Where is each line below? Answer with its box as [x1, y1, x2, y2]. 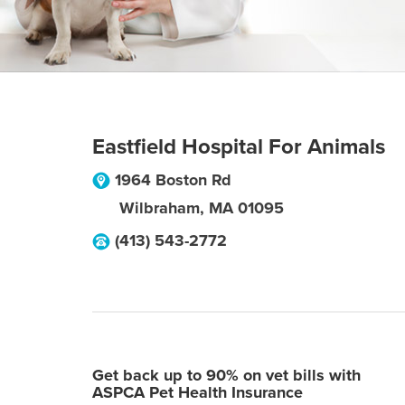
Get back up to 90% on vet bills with [92, 365, 361, 385]
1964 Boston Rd [115, 170, 231, 190]
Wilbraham [119, 198, 200, 218]
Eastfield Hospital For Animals [92, 134, 385, 160]
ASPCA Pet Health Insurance [92, 382, 303, 402]
